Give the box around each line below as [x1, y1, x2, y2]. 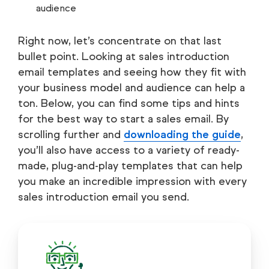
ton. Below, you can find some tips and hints [18, 97, 240, 110]
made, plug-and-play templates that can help [18, 159, 243, 173]
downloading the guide [124, 128, 241, 142]
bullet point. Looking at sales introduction [18, 50, 229, 64]
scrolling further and [18, 128, 124, 142]
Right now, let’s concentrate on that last [18, 34, 222, 48]
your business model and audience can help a [18, 81, 245, 95]
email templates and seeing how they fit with [18, 65, 246, 79]
